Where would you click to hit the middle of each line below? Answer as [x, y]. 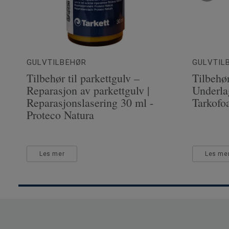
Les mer [52, 154]
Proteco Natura [60, 115]
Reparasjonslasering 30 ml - [90, 103]
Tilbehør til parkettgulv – [83, 78]
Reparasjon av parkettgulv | [88, 90]
